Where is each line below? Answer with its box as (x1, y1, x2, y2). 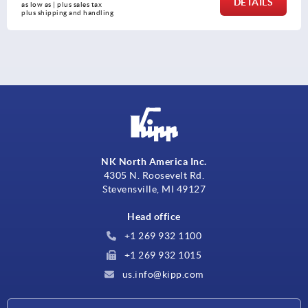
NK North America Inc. (101, 156, 207, 168)
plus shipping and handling (113, 8, 206, 16)
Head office (127, 211, 181, 223)
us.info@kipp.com (120, 269, 203, 280)
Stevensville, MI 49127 (102, 184, 206, 195)
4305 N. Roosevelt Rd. (103, 170, 205, 181)
